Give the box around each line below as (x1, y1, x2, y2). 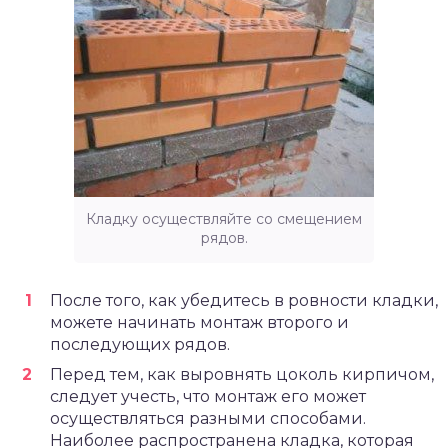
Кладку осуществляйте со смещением (86, 209, 362, 228)
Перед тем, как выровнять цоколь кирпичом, (50, 364, 434, 384)
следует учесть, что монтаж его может (50, 386, 366, 406)
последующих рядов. (50, 334, 230, 354)
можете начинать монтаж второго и (50, 312, 349, 332)
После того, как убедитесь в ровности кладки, (50, 290, 438, 310)
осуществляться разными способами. (50, 408, 366, 428)
